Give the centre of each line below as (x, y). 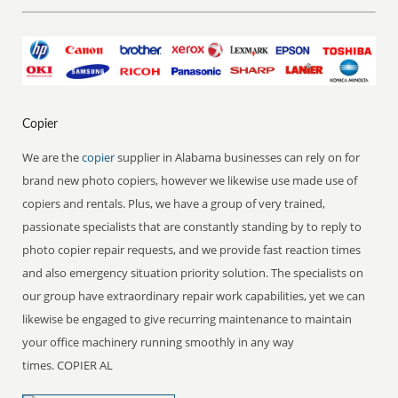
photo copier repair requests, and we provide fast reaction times (192, 249)
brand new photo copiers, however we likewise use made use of (190, 180)
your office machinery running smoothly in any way (159, 342)
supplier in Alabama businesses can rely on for (239, 157)
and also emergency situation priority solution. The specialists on (193, 272)
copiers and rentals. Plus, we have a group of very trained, (174, 203)
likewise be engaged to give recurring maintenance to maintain (187, 318)
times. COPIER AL (68, 365)
